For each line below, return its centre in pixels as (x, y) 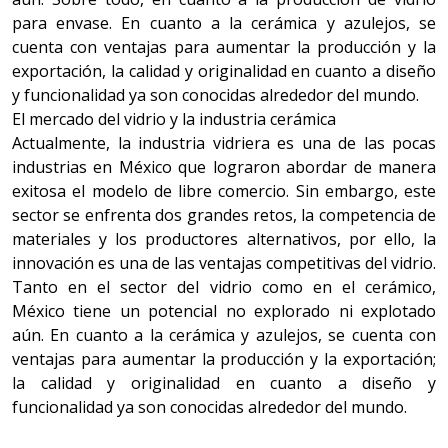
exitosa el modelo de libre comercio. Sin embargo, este (224, 191)
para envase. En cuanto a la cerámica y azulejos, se (224, 23)
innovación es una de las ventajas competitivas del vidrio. (224, 263)
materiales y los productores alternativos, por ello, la (224, 239)
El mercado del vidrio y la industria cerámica (174, 119)
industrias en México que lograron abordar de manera (224, 167)
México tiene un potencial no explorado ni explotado (224, 311)
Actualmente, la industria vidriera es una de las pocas (224, 143)
